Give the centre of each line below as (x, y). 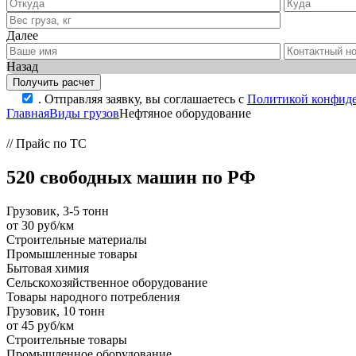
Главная (28, 113)
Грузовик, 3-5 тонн (58, 211)
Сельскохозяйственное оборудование (107, 282)
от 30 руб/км (40, 225)
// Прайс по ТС (46, 143)
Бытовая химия (48, 268)
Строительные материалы (77, 239)
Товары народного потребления (93, 296)
